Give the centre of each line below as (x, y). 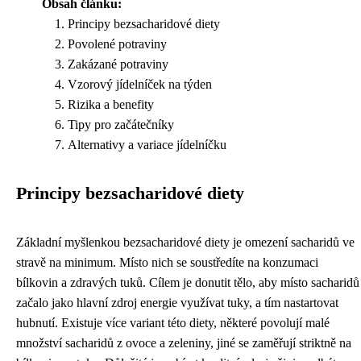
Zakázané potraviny (118, 64)
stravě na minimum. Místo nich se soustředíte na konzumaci (167, 263)
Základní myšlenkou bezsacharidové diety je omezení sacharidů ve (185, 243)
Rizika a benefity (111, 105)
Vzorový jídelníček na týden (140, 85)
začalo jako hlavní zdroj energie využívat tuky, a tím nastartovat (177, 303)
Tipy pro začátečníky (121, 125)
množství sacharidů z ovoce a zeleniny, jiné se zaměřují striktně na (184, 343)
